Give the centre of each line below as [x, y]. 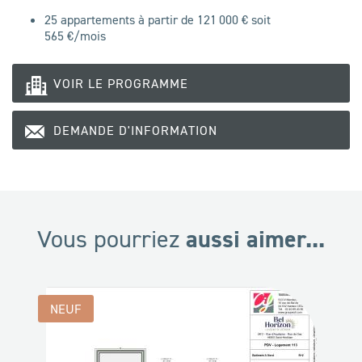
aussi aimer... [255, 239]
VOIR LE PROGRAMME [121, 84]
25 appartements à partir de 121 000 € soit [158, 20]
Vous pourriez [112, 239]
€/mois [85, 36]
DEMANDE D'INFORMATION [135, 130]
